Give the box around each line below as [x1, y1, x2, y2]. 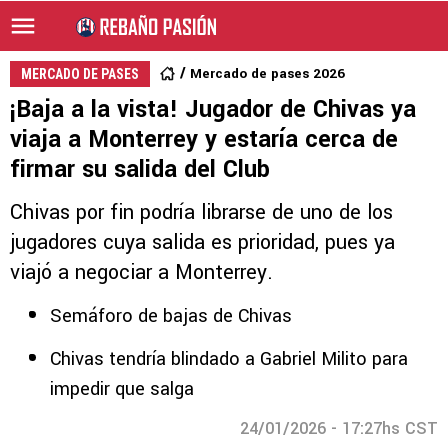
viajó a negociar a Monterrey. [10, 258, 273, 287]
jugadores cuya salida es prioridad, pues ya [10, 228, 395, 257]
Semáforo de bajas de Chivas [50, 303, 292, 329]
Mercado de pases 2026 [190, 64, 345, 83]
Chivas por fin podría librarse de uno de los [10, 198, 393, 227]
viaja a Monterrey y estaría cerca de [10, 123, 398, 156]
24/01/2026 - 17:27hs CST [240, 417, 438, 440]
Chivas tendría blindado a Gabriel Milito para [50, 346, 408, 372]
